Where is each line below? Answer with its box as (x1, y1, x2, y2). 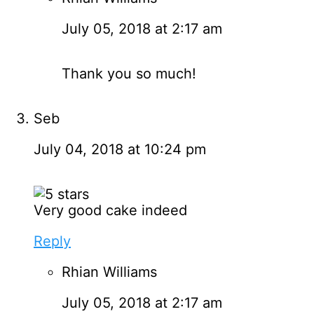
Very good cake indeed (34, 201, 187, 219)
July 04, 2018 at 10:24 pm (34, 140, 206, 158)
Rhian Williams (62, 263, 157, 280)
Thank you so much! (62, 64, 196, 82)
